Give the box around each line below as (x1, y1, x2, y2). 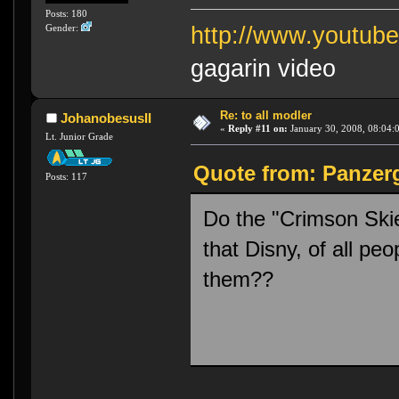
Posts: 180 (45, 7, 88, 19)
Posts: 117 (45, 170, 88, 182)
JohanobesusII (60, 110, 151, 126)
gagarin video (191, 54, 337, 82)
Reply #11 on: (227, 122, 288, 134)
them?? (203, 267, 274, 292)
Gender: (45, 21, 82, 33)
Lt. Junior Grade (45, 131, 114, 142)
